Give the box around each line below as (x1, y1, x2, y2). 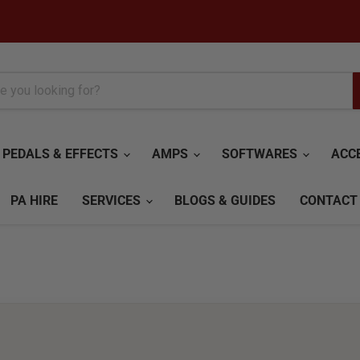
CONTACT (300, 193, 358, 208)
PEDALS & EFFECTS (2, 146, 121, 162)
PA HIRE (10, 193, 58, 208)
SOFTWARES (222, 146, 301, 162)
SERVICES (82, 193, 144, 208)
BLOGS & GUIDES (174, 193, 276, 208)
